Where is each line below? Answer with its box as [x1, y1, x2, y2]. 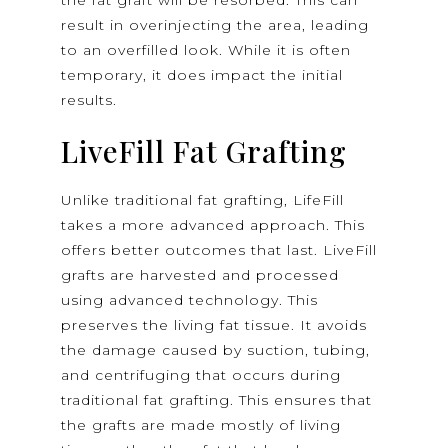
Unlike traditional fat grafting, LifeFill [61, 191, 345, 210]
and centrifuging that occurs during [61, 366, 342, 385]
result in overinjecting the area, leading [61, 16, 370, 35]
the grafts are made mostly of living [61, 416, 342, 435]
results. [61, 91, 118, 110]
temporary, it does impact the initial [61, 66, 344, 85]
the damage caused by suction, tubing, [61, 341, 371, 360]
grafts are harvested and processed [61, 266, 340, 285]
